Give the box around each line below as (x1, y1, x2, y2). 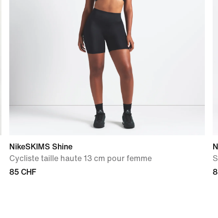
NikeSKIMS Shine (9, 143, 73, 151)
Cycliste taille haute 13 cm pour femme (9, 154, 152, 163)
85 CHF (9, 168, 36, 177)
